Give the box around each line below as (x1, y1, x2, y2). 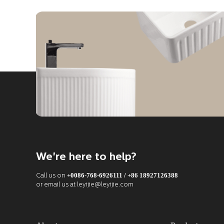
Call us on (36, 172, 67, 179)
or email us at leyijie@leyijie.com (36, 181, 133, 188)
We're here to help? (36, 151, 136, 162)
